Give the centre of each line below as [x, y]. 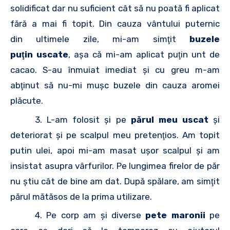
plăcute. [27, 101]
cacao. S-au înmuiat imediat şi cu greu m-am [115, 70]
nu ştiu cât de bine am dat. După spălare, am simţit [115, 181]
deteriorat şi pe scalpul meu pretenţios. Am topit [115, 135]
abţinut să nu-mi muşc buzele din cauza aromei [115, 85]
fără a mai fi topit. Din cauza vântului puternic [115, 24]
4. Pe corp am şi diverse [90, 215]
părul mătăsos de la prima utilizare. [81, 196]
